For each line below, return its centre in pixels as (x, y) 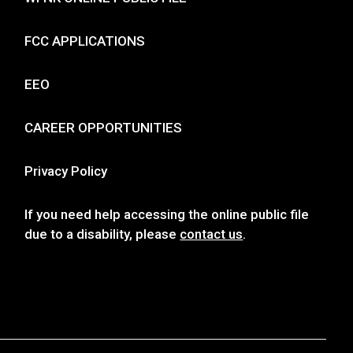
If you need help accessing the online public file (167, 214)
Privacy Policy (66, 171)
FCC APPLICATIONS (85, 41)
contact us (212, 234)
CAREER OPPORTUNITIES (104, 127)
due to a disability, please (102, 234)
